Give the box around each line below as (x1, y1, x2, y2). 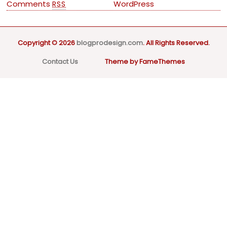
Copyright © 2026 (17, 38, 77, 48)
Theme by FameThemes (103, 57, 185, 67)
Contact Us (42, 57, 78, 67)
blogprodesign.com (76, 38, 143, 48)
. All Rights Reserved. (142, 38, 210, 48)
